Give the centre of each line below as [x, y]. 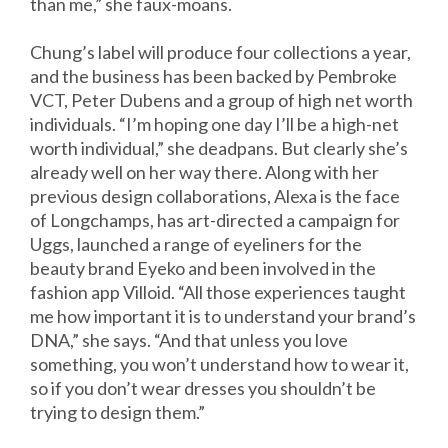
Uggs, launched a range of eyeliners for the [196, 244]
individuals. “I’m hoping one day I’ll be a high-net [214, 124]
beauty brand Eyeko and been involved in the [203, 268]
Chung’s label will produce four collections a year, [220, 52]
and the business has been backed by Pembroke [213, 76]
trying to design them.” [117, 412]
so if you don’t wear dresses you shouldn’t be [203, 388]
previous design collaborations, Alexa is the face [215, 196]
